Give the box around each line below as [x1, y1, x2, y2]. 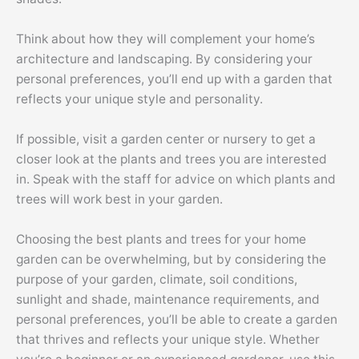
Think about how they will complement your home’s [16, 31, 315, 47]
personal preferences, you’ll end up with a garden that [16, 71, 333, 87]
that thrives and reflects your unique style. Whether [16, 331, 320, 347]
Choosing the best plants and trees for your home [16, 231, 306, 247]
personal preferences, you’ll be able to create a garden [16, 311, 337, 327]
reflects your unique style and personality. [16, 91, 263, 107]
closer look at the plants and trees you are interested [16, 151, 327, 167]
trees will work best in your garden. [16, 192, 223, 208]
